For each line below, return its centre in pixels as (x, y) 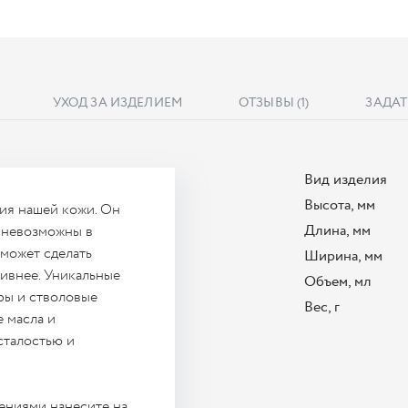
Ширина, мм (343, 256)
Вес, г (322, 307)
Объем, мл (338, 282)
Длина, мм (337, 231)
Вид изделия (346, 180)
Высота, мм (340, 205)
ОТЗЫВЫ (266, 103)
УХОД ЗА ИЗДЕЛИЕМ (117, 103)
